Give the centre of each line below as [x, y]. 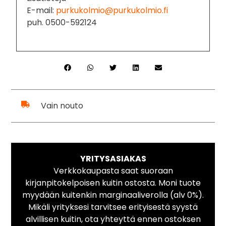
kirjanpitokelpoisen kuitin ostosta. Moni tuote [113, 183]
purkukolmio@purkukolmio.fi [112, 10]
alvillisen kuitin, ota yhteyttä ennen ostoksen [113, 219]
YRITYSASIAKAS [113, 158]
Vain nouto [62, 105]
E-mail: [42, 10]
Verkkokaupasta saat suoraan [113, 171]
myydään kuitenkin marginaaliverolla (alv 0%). [113, 195]
